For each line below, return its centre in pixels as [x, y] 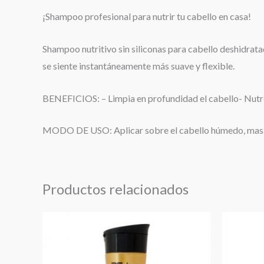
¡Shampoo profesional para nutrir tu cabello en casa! [147, 16]
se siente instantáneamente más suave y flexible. [138, 66]
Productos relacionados [115, 189]
